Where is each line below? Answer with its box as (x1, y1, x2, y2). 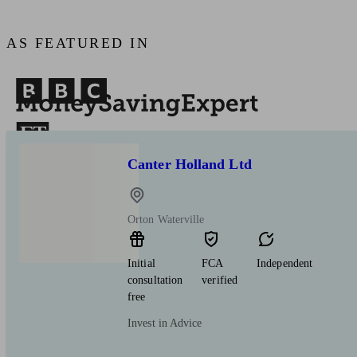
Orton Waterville (127, 214, 205, 226)
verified (202, 274, 238, 287)
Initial (127, 257, 155, 270)
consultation (127, 274, 183, 287)
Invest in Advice (127, 317, 202, 330)
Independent (257, 257, 313, 270)
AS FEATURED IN (6, 35, 149, 52)
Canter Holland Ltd (127, 156, 252, 173)
